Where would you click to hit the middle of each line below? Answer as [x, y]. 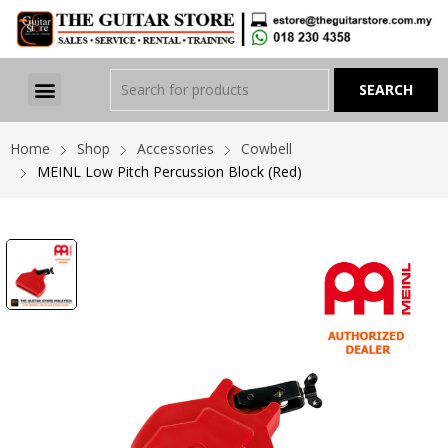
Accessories [175, 148]
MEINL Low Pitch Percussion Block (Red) [169, 171]
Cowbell [266, 148]
